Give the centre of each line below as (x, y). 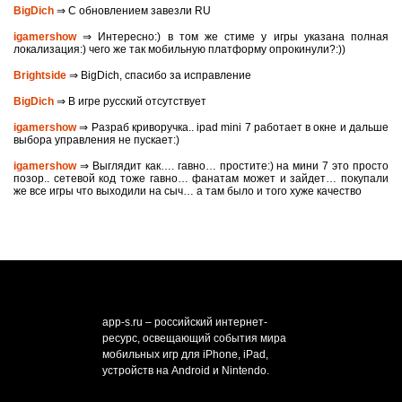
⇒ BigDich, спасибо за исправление (159, 75)
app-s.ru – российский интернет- (185, 322)
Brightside (40, 75)
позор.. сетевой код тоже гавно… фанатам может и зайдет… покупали (201, 179)
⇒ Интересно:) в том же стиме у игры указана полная (232, 37)
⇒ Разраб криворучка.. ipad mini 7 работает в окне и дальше (232, 127)
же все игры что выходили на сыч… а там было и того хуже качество (188, 191)
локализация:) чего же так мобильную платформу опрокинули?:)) (179, 49)
